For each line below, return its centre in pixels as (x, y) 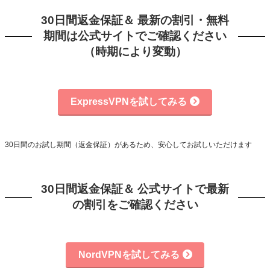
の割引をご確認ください (135, 204)
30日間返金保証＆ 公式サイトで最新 (135, 189)
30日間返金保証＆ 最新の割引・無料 (135, 20)
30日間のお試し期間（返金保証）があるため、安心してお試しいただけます (128, 144)
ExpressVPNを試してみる (129, 102)
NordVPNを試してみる (129, 255)
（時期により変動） (135, 51)
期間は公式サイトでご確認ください (135, 36)
